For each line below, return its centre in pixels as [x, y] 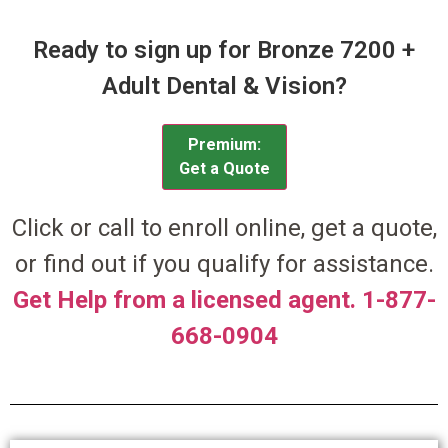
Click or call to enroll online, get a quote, [224, 228]
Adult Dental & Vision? [224, 86]
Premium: [224, 145]
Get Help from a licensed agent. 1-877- [224, 300]
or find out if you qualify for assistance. [224, 264]
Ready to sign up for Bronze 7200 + [224, 50]
